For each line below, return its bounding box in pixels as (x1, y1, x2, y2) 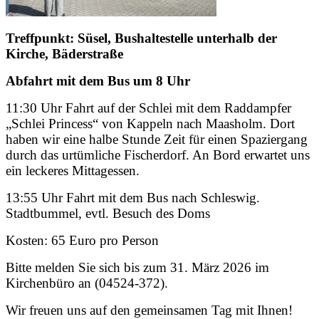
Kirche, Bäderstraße (6, 46, 123, 62)
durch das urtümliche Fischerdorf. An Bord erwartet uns (6, 147, 310, 163)
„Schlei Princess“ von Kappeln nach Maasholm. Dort (6, 116, 295, 132)
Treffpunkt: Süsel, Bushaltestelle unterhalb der (6, 31, 277, 46)
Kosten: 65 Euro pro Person (6, 233, 159, 249)
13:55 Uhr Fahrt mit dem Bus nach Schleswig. (6, 190, 260, 206)
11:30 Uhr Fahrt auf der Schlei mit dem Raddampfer (6, 100, 291, 116)
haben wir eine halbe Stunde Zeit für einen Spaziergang (6, 132, 308, 147)
